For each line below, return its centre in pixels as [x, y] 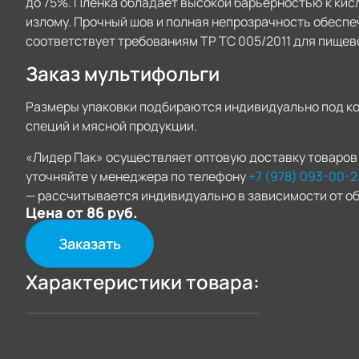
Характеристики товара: [143, 282]
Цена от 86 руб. [82, 212]
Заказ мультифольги [123, 73]
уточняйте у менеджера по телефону [137, 176]
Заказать [90, 244]
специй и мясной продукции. [111, 126]
